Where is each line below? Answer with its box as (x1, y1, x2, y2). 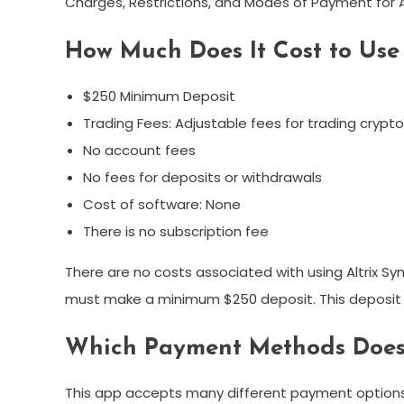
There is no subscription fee (83, 222, 269, 242)
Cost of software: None (83, 195, 241, 215)
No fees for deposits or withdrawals (83, 168, 322, 188)
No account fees (83, 141, 196, 161)
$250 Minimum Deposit (83, 87, 235, 106)
